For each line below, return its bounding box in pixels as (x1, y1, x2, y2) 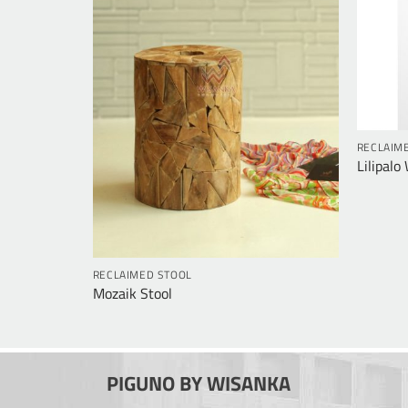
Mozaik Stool (92, 282, 172, 305)
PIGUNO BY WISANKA (107, 367, 291, 399)
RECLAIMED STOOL (92, 267, 192, 284)
